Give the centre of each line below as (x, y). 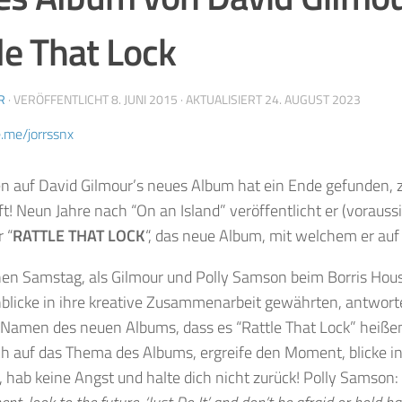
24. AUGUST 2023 (313, 99)
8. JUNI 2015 (144, 99)
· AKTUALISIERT (221, 99)
